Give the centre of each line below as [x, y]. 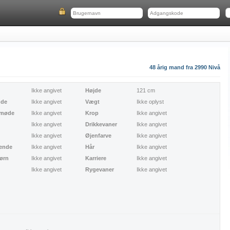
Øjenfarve [98, 136]
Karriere [95, 158]
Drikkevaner [101, 124]
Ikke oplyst [150, 102]
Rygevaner [99, 169]
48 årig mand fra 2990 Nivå [185, 67]
